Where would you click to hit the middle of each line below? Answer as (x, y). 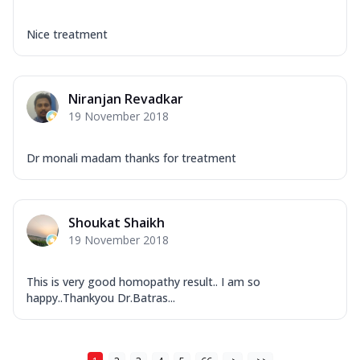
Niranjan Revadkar (126, 98)
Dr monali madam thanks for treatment (131, 157)
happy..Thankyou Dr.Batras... (101, 297)
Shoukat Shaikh (117, 222)
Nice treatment (67, 34)
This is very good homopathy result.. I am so (143, 281)
